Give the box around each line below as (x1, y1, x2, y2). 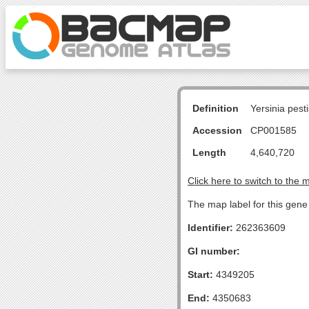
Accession (192, 125, 242, 136)
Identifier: (188, 222, 233, 233)
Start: (188, 269, 213, 280)
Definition (192, 103, 239, 114)
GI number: (188, 246, 240, 257)
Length (192, 147, 226, 158)
